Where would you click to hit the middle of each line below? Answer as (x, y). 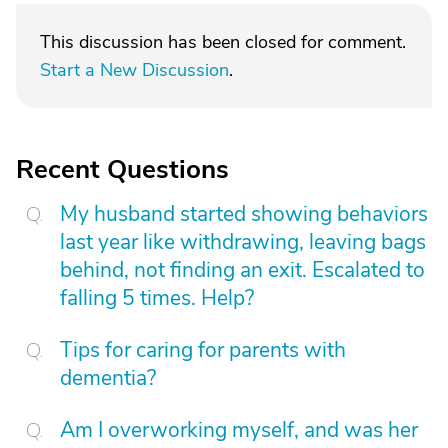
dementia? (108, 378)
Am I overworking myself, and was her (239, 430)
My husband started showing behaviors (244, 214)
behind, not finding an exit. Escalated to (242, 270)
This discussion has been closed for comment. (223, 42)
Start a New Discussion (134, 70)
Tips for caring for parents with (203, 350)
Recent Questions (122, 169)
